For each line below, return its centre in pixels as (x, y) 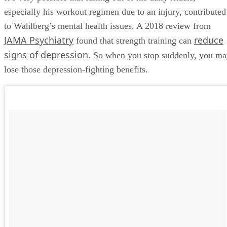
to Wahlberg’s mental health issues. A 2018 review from (107, 26)
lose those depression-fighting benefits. (76, 69)
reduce (209, 40)
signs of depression (46, 54)
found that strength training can (134, 40)
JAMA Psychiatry (39, 40)
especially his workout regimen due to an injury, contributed (115, 11)
